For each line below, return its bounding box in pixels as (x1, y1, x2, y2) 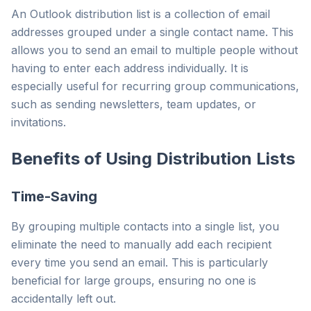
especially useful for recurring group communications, (11, 79, 299, 93)
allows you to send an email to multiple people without (11, 43, 298, 57)
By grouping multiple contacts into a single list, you (11, 219, 279, 233)
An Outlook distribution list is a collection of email (11, 7, 270, 21)
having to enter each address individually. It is (11, 61, 249, 75)
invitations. (11, 115, 66, 129)
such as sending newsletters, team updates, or (11, 97, 256, 111)
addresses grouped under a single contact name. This (11, 25, 294, 39)
